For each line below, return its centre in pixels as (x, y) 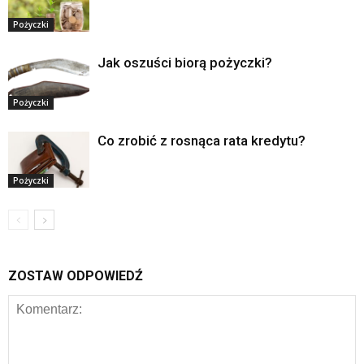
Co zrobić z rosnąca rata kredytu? (201, 141)
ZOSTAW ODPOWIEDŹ (76, 276)
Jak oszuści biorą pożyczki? (185, 63)
